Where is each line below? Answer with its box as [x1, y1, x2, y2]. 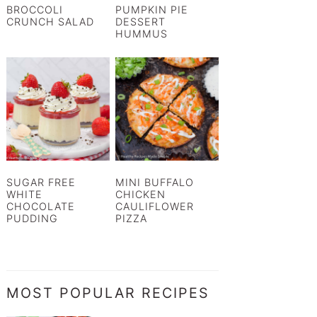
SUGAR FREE [6, 176, 76, 189]
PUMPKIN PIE [115, 3, 188, 16]
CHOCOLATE [6, 200, 75, 213]
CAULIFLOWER [115, 200, 194, 213]
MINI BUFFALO [115, 176, 194, 189]
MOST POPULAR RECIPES [6, 284, 209, 302]
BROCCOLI [6, 3, 63, 16]
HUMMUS [115, 27, 168, 40]
